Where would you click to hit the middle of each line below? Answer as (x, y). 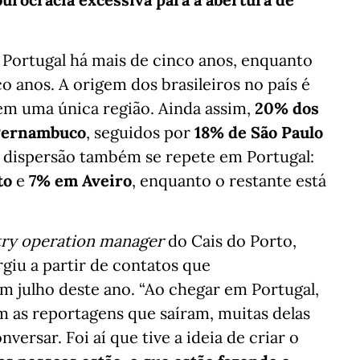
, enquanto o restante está (229, 180)
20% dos (287, 108)
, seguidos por (140, 132)
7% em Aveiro (80, 180)
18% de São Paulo (259, 132)
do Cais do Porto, (230, 241)
